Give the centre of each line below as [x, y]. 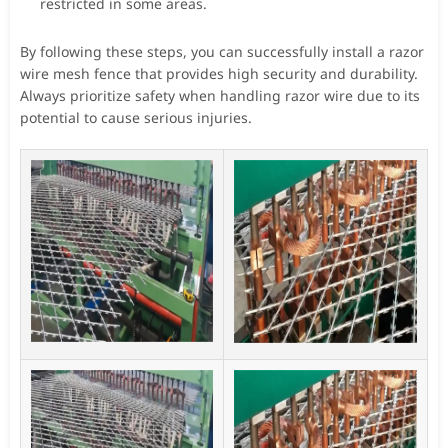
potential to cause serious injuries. [136, 117]
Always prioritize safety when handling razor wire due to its [220, 95]
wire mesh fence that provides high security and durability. [219, 73]
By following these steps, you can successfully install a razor [222, 51]
